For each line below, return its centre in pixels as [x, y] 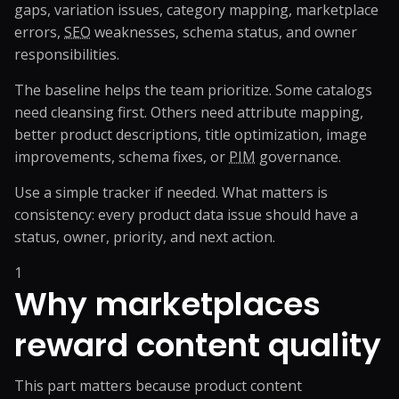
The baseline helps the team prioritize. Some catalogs [193, 90]
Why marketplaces [167, 304]
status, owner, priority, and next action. [145, 237]
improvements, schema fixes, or [122, 157]
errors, [39, 32]
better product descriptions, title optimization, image [191, 134]
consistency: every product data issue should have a [186, 215]
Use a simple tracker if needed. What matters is [171, 192]
